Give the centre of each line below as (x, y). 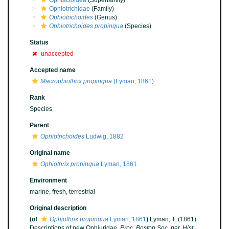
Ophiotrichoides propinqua (86, 26)
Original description (58, 208)
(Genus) (105, 17)
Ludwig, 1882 (104, 136)
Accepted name (53, 70)
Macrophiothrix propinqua (76, 81)
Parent (39, 125)
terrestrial (82, 192)
